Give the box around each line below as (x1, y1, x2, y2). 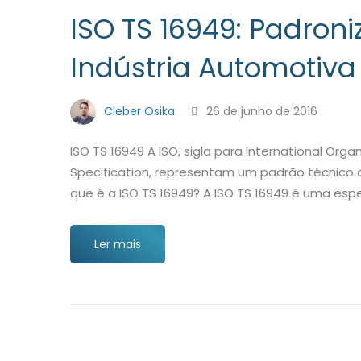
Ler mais (94, 236, 141, 252)
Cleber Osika (101, 102, 175, 119)
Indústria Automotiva (70, 48, 356, 87)
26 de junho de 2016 (203, 102, 317, 119)
